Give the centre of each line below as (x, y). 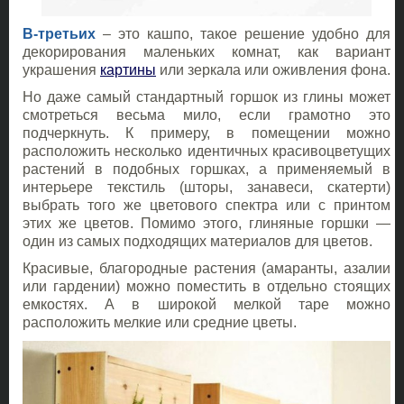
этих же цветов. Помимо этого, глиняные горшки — (207, 224)
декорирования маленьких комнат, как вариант (207, 52)
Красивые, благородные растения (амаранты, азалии (207, 269)
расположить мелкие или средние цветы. (160, 323)
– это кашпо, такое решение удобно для (243, 34)
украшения (61, 70)
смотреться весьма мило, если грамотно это (207, 115)
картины (128, 70)
